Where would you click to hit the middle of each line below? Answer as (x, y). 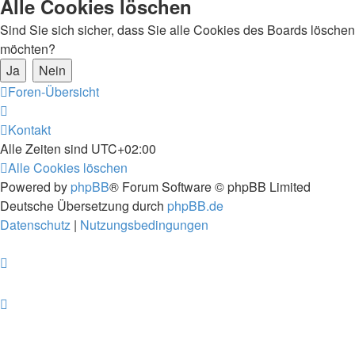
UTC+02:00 (124, 149)
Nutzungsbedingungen (144, 225)
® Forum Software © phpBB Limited (210, 187)
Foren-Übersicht (53, 92)
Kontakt (29, 130)
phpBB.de (195, 206)
